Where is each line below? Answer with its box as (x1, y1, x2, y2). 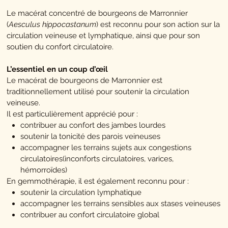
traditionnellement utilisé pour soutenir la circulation (7, 87, 190, 97)
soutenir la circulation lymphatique (20, 188, 142, 197)
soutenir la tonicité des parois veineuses (20, 132, 161, 141)
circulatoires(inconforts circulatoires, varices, (20, 154, 174, 164)
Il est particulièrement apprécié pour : (7, 109, 138, 119)
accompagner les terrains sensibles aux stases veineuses (20, 199, 221, 209)
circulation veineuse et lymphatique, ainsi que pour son (7, 31, 201, 41)
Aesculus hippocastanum (9, 20, 97, 30)
